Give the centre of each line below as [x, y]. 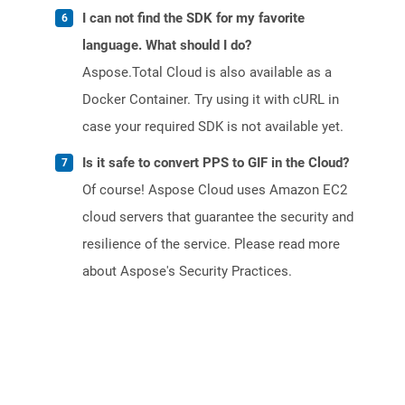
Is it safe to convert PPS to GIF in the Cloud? [216, 163]
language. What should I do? [167, 46]
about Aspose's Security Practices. [187, 272]
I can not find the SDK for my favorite [193, 19]
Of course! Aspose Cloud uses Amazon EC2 [215, 190]
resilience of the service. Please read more [211, 245]
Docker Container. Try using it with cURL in [211, 100]
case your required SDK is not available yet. [213, 127]
